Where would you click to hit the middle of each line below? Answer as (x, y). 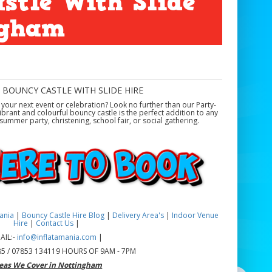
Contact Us (55, 223)
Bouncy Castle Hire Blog (63, 216)
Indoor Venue (195, 216)
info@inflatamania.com (56, 237)
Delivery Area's (139, 216)
